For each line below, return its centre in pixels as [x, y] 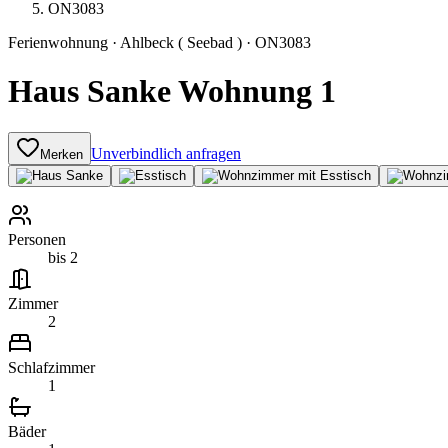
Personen [37, 239]
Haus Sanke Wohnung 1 [172, 91]
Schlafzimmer [51, 367]
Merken [61, 154]
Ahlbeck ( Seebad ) [181, 42]
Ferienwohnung [58, 42]
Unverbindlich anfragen [166, 153]
